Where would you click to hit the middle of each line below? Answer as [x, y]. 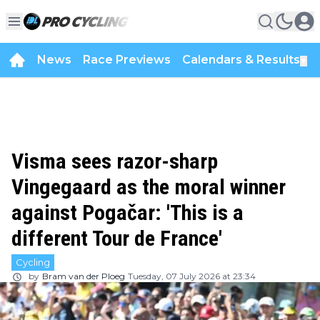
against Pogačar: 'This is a [127, 212]
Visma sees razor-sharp [115, 161]
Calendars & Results [241, 60]
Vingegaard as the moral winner [149, 187]
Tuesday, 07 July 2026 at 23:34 [192, 276]
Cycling [33, 262]
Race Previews [127, 60]
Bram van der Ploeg [84, 276]
